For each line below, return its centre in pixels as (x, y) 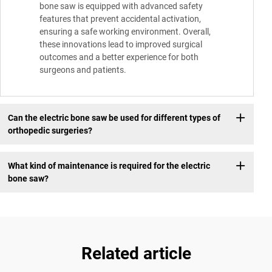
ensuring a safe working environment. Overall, (125, 32)
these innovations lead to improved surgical (121, 45)
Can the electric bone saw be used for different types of (114, 117)
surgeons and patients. (83, 70)
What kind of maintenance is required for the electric (109, 165)
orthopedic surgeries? (50, 130)
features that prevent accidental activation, (120, 19)
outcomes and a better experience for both (119, 57)
